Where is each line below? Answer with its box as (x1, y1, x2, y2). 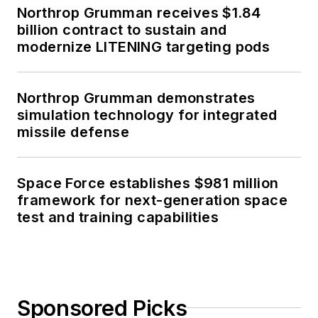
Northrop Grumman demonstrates (17, 89, 256, 106)
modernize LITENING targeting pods (17, 38, 270, 55)
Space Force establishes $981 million (17, 174, 279, 192)
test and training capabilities (17, 208, 219, 226)
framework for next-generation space (17, 191, 287, 209)
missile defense (17, 123, 129, 141)
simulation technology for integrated (17, 106, 278, 124)
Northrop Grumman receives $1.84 (17, 4, 261, 21)
